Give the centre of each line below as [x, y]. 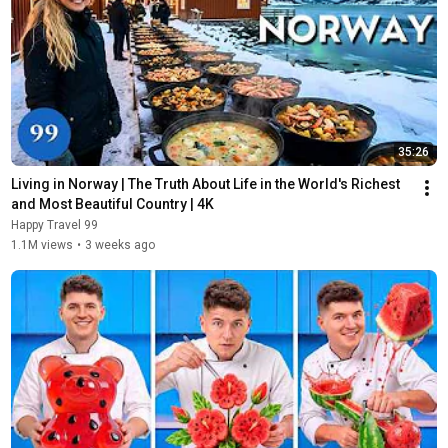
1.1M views [41, 244]
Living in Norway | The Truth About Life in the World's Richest [205, 183]
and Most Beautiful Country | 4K [112, 203]
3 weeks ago [119, 244]
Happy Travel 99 [54, 224]
